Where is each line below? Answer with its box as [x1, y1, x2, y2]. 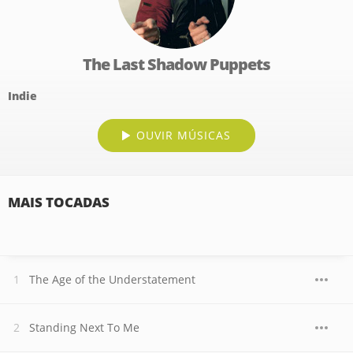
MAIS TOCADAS [8, 193, 110, 211]
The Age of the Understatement [29, 272, 195, 287]
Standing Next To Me [29, 320, 139, 335]
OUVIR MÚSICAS [136, 128, 231, 143]
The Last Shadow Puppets [83, 54, 270, 75]
